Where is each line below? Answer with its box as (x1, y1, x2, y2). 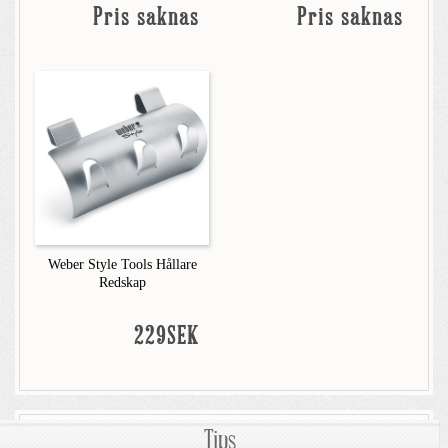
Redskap (98, 275, 146, 290)
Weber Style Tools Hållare (47, 257, 197, 272)
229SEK (134, 325, 199, 350)
